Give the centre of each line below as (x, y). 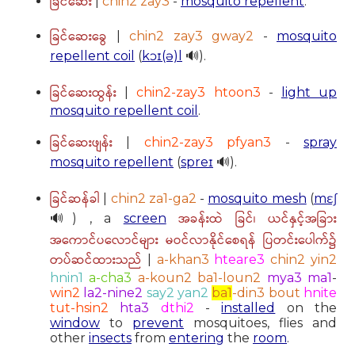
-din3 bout (266, 292)
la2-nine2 (113, 292)
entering (197, 338)
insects (110, 338)
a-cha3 (111, 277)
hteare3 (240, 259)
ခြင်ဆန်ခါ (75, 199)
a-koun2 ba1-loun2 (199, 277)
